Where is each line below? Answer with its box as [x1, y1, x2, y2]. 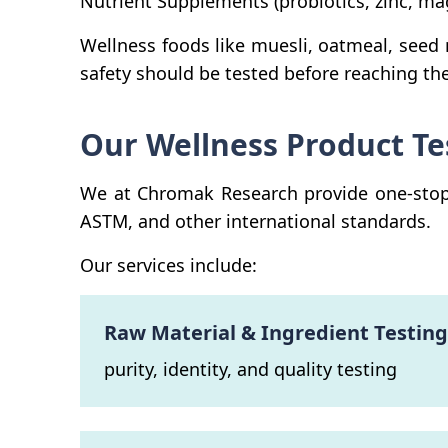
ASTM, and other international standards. [80, 208, 431, 233]
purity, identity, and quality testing [104, 356, 397, 381]
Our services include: [80, 252, 257, 277]
